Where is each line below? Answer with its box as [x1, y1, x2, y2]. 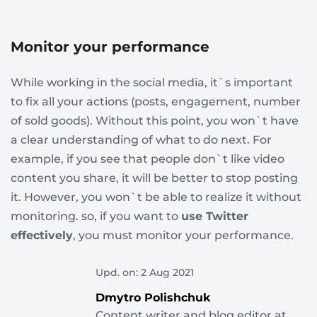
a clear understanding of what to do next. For [11, 132, 272, 146]
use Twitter [181, 209, 248, 223]
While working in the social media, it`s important [11, 75, 293, 89]
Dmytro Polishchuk [96, 290, 210, 304]
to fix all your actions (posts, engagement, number [11, 94, 301, 108]
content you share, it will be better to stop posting [11, 171, 298, 185]
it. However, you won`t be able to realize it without [11, 190, 301, 204]
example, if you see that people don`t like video [11, 151, 284, 166]
